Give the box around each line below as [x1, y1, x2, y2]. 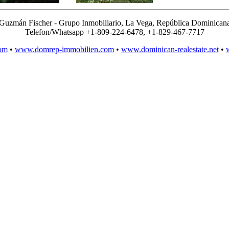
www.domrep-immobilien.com [14, 45, 114, 54]
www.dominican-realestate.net [121, 45, 219, 54]
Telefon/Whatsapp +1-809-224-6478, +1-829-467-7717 [25, 28, 204, 36]
